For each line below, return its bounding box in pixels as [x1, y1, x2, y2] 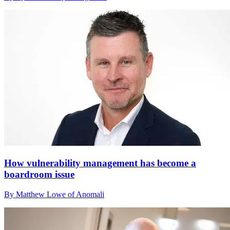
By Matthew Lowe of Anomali [4, 189, 104, 199]
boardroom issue [4, 169, 74, 180]
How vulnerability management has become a [4, 158, 196, 169]
